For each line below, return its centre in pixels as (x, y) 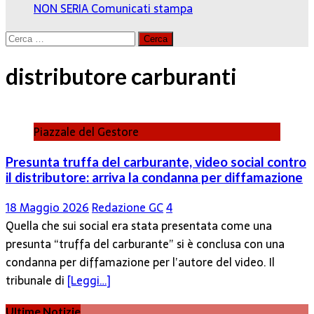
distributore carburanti (121, 76)
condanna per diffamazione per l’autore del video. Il (140, 262)
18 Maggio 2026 (47, 207)
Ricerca (23, 37)
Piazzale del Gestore (86, 132)
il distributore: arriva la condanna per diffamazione (154, 177)
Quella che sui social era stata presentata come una (139, 225)
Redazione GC (128, 207)
